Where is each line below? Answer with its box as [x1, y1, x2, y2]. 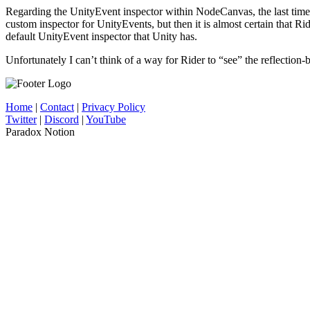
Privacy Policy [82, 100, 145, 113]
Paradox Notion [6, 125, 75, 138]
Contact [40, 100, 74, 113]
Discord [44, 113, 79, 125]
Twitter [6, 113, 37, 125]
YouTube [86, 113, 126, 125]
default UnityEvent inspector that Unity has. [6, 30, 197, 42]
